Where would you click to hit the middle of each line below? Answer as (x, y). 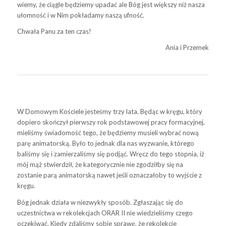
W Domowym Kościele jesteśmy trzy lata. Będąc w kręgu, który (109, 112)
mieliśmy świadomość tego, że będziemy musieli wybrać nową (108, 133)
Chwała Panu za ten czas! (54, 32)
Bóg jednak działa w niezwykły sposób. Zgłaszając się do (100, 202)
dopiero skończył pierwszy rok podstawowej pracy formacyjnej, (111, 122)
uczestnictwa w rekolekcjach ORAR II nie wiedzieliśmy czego (105, 213)
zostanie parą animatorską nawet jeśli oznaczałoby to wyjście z (109, 175)
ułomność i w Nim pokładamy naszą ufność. (80, 15)
